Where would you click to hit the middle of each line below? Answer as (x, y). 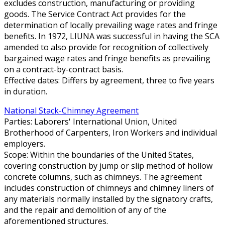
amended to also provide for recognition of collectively (106, 47)
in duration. (26, 91)
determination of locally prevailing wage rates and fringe (111, 25)
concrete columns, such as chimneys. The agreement (103, 177)
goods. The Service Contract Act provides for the (95, 14)
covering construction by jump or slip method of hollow (108, 165)
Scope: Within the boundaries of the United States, (99, 154)
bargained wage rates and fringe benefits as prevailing (107, 58)
